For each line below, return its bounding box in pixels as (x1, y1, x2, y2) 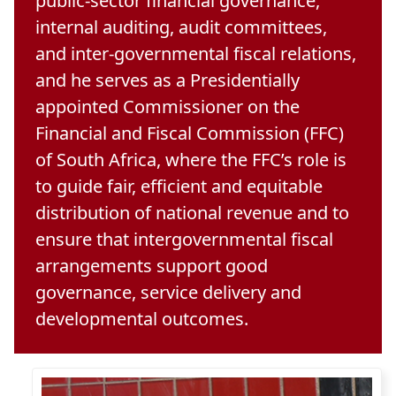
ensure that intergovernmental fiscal (35, 226, 333, 251)
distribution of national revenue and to (35, 200, 349, 225)
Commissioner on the (123, 94, 300, 118)
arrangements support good (35, 253, 268, 278)
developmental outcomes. (35, 306, 248, 331)
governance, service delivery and (35, 279, 301, 304)
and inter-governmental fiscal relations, (35, 41, 356, 65)
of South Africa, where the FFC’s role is (35, 147, 346, 171)
